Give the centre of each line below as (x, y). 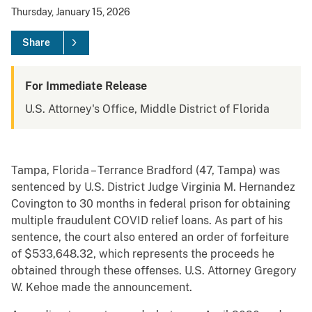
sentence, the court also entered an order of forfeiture (150, 237)
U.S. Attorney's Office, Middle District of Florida (147, 109)
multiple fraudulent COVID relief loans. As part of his (147, 221)
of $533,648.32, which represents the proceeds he (143, 254)
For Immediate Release (86, 86)
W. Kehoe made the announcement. (102, 288)
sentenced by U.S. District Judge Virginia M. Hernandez (153, 187)
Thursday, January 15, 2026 (71, 12)
